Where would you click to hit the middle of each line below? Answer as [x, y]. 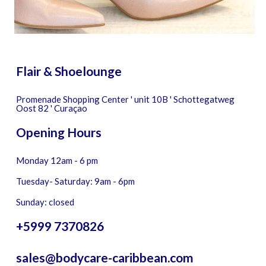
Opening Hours [58, 132]
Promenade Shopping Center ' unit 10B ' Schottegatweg [125, 99]
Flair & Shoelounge [69, 71]
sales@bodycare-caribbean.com [104, 257]
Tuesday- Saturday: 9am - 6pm [75, 181]
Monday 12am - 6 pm [57, 161]
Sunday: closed [45, 202]
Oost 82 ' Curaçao [51, 108]
